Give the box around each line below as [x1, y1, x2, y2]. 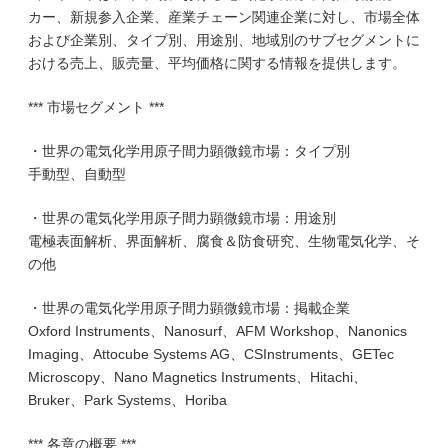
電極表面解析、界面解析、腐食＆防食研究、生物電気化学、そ [28, 233, 420, 249]
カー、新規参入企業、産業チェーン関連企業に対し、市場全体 [28, 9, 420, 25]
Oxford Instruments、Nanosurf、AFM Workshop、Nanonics [28, 323, 407, 339]
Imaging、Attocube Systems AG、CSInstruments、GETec [28, 346, 394, 362]
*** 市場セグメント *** [28, 99, 164, 115]
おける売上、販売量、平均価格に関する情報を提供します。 [28, 55, 406, 71]
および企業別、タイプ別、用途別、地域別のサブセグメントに [28, 32, 420, 48]
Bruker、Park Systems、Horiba [28, 392, 227, 408]
